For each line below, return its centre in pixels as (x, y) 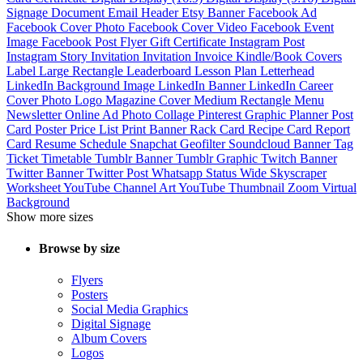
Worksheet (35, 187)
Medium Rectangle (244, 100)
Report (333, 129)
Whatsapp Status (196, 173)
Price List (96, 129)
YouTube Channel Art (121, 187)
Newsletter (36, 114)
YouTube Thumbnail (233, 187)
